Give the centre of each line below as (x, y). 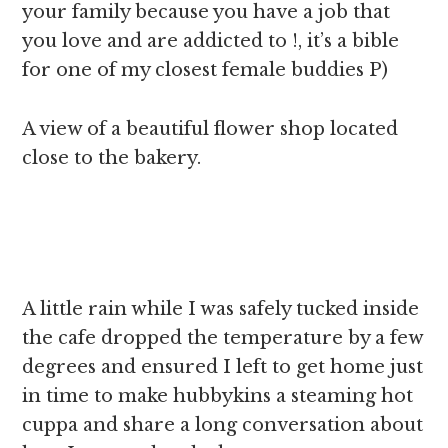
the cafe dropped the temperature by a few (223, 338)
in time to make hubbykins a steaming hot (218, 396)
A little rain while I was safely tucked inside (221, 309)
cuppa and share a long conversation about (223, 425)
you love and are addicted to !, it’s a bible (211, 41)
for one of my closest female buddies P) (205, 70)
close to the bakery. (112, 158)
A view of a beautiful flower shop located (210, 129)
